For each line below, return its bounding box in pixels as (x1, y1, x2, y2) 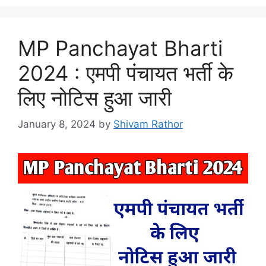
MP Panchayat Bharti (18, 35, 223, 61)
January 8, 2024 (18, 118, 96, 131)
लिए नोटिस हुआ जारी (18, 85, 172, 110)
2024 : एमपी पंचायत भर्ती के (18, 60, 233, 85)
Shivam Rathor (113, 118, 183, 131)
